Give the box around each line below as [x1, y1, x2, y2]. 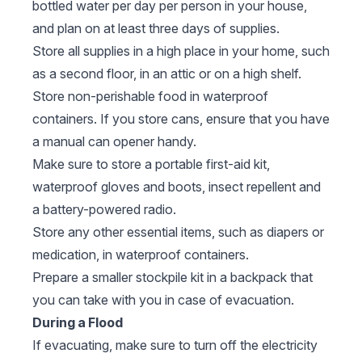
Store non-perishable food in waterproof [32, 88, 268, 105]
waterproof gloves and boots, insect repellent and [32, 179, 321, 196]
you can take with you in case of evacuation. [32, 292, 294, 309]
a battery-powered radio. [32, 201, 176, 218]
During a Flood [32, 314, 123, 331]
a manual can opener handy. [32, 133, 196, 150]
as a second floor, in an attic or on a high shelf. [32, 65, 301, 82]
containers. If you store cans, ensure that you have [32, 111, 330, 128]
